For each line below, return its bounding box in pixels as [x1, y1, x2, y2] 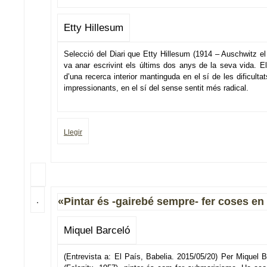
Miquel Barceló [64, 225, 130, 236]
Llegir [64, 128, 82, 136]
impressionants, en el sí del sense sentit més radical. [64, 83, 249, 92]
